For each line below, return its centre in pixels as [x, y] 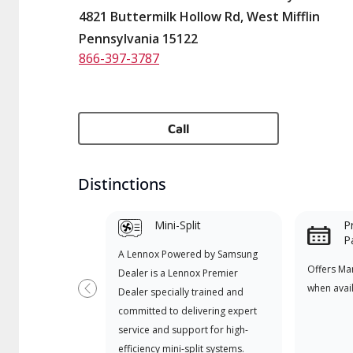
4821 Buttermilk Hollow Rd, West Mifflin [199, 17]
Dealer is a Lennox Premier [178, 273]
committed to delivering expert [187, 311]
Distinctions [122, 184]
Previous [112, 295]
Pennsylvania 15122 [138, 39]
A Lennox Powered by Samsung [188, 254]
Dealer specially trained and [180, 292]
